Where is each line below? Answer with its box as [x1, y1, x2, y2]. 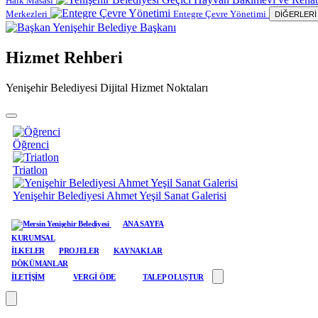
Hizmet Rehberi [6, 48, 123, 67]
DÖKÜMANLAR [11, 258, 68, 268]
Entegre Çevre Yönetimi [173, 9, 266, 19]
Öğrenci [13, 138, 49, 150]
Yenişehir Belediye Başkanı [53, 21, 176, 33]
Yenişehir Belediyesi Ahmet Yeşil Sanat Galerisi [13, 189, 226, 202]
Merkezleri [6, 9, 48, 19]
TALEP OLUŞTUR [142, 272, 204, 281]
